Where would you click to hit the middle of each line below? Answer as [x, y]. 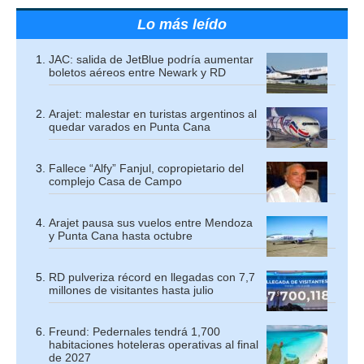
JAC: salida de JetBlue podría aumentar [151, 59]
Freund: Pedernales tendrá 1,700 [134, 331]
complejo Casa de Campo [115, 181]
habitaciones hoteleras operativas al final [154, 344]
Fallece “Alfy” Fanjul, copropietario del [146, 168]
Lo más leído [182, 24]
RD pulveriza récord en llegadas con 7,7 [152, 277]
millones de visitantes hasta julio [131, 290]
